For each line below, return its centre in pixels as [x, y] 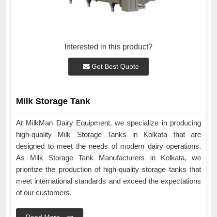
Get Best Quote [114, 66]
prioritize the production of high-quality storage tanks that [108, 169]
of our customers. [45, 192]
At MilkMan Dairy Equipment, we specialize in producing [108, 123]
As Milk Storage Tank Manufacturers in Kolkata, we [108, 157]
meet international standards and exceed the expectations [108, 181]
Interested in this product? [108, 46]
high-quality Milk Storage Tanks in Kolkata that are [108, 134]
